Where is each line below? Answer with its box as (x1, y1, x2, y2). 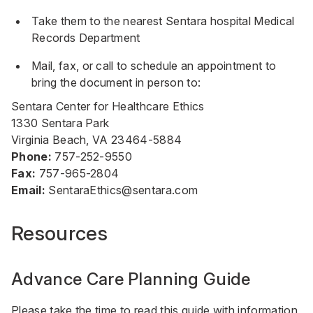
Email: (11, 183, 45, 197)
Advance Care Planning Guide (11, 269, 251, 289)
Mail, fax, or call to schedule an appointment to (31, 59, 277, 73)
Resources (11, 221, 108, 245)
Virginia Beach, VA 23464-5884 (11, 133, 182, 147)
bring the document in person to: (31, 75, 201, 89)
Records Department (31, 31, 140, 45)
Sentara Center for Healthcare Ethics (11, 99, 205, 113)
